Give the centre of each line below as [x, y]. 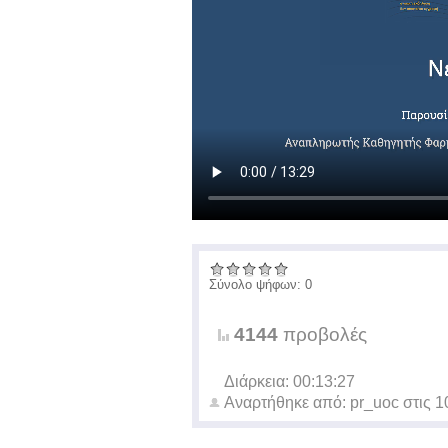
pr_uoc [374, 402]
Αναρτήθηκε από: [287, 402]
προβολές [322, 334]
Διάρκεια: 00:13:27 [289, 381]
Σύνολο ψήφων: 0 [260, 284]
